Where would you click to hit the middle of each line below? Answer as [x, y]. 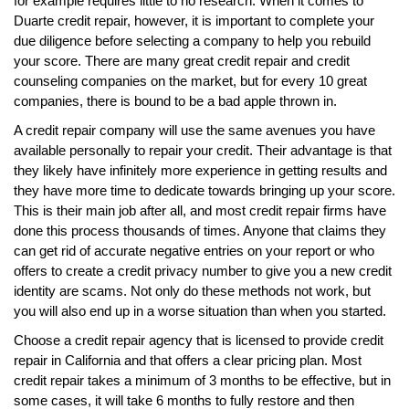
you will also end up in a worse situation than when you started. [200, 310]
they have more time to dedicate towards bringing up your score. [204, 190]
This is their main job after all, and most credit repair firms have [200, 210]
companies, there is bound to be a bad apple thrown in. [175, 100]
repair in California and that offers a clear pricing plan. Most [188, 360]
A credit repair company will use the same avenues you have [194, 130]
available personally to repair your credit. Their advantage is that [203, 150]
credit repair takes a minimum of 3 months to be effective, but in [202, 380]
